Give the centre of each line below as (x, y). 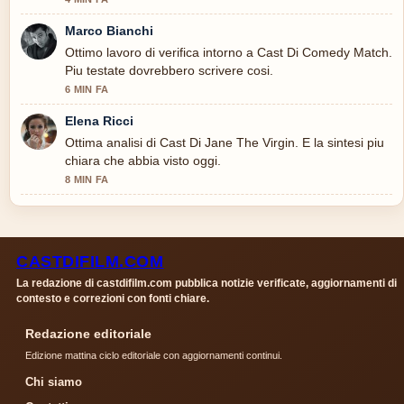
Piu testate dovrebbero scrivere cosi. (169, 70)
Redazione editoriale (88, 333)
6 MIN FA (87, 89)
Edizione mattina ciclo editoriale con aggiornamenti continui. (154, 355)
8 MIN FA (87, 179)
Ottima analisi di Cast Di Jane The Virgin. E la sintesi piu (225, 142)
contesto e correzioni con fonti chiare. (113, 298)
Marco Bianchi (109, 30)
